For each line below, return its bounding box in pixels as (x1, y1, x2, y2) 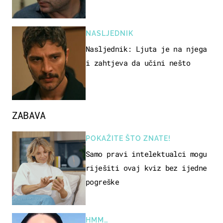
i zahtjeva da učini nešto (86, 57, 190, 68)
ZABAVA (12, 108, 46, 121)
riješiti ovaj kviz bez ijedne (86, 162, 207, 173)
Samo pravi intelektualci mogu (86, 148, 207, 159)
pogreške (86, 176, 119, 187)
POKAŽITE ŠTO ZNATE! (86, 134, 171, 142)
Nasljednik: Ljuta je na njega (86, 43, 207, 54)
